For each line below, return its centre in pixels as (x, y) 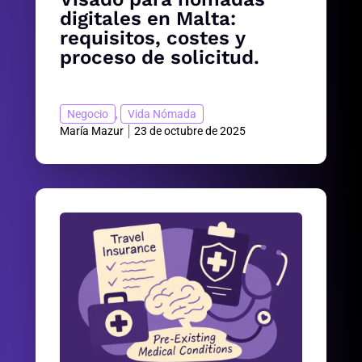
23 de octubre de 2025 (190, 131)
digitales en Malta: (148, 19)
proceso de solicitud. (160, 58)
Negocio (88, 114)
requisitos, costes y (152, 38)
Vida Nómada (162, 114)
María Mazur (92, 131)
